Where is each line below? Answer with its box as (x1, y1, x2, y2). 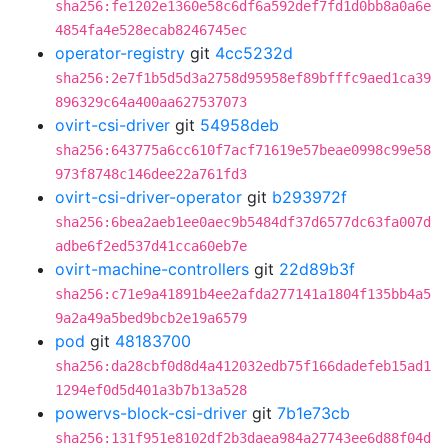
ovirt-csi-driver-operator (55, 187, 242, 207)
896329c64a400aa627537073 (55, 94, 247, 110)
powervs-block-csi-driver (55, 403, 247, 423)
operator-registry (55, 43, 185, 63)
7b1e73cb (277, 403, 350, 423)
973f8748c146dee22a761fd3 (55, 166, 247, 182)
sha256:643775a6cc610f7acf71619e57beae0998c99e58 (55, 142, 431, 158)
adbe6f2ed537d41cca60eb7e (55, 238, 247, 254)
